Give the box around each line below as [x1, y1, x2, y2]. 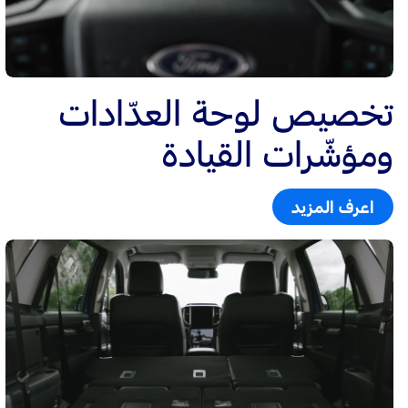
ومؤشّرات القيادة [162, 129, 393, 177]
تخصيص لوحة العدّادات [59, 88, 393, 136]
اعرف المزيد [291, 195, 374, 218]
